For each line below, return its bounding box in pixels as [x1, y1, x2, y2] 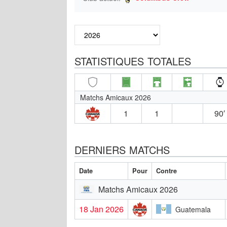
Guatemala [175, 204, 211, 214]
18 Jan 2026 [79, 203, 124, 215]
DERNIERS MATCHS [74, 142, 170, 157]
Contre [156, 166, 177, 175]
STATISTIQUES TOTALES [74, 53, 191, 68]
